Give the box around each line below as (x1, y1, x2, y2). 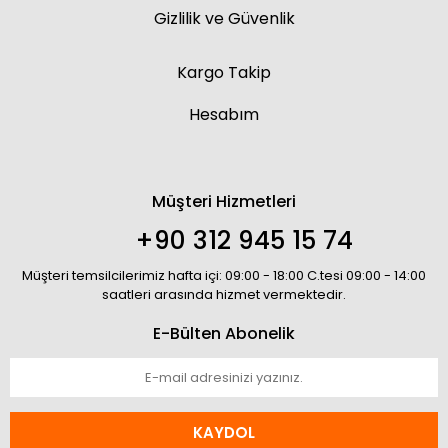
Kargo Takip (177, 61, 271, 84)
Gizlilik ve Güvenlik (153, 7, 295, 30)
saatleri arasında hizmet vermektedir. (102, 285, 346, 304)
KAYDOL (193, 422, 255, 443)
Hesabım (189, 103, 259, 126)
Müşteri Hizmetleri (152, 190, 296, 213)
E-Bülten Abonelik (153, 322, 295, 345)
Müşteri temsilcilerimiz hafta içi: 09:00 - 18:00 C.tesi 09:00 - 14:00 (22, 266, 426, 285)
